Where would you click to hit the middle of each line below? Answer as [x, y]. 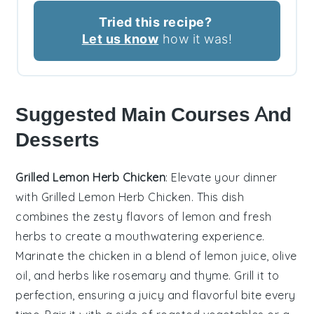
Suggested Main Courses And [154, 114]
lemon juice [235, 255]
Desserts [58, 139]
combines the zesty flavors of [99, 216]
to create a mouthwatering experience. [156, 236]
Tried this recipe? [155, 22]
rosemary [140, 275]
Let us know [120, 39]
